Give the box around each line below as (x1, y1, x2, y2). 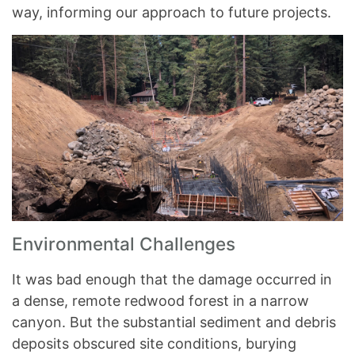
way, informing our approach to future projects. (12, 4, 331, 21)
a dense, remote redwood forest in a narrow (12, 292, 309, 310)
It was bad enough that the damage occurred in (12, 271, 332, 288)
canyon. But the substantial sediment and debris (12, 314, 336, 331)
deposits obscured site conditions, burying (12, 335, 296, 353)
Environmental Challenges (12, 233, 235, 255)
